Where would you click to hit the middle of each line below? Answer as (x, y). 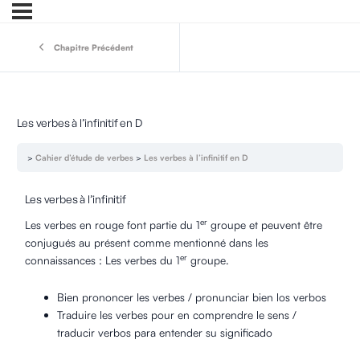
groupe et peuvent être (264, 224)
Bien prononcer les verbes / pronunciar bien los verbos (191, 297)
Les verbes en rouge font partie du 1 (112, 224)
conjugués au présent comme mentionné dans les (146, 242)
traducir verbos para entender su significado (164, 332)
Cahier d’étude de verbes (85, 157)
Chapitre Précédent (93, 47)
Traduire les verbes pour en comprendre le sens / (176, 314)
